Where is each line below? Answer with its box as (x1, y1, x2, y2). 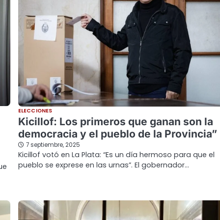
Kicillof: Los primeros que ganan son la (18, 115, 213, 128)
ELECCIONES (18, 107, 52, 114)
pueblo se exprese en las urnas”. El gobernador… (18, 160, 189, 170)
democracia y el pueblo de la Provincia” (18, 127, 217, 140)
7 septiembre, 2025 (26, 140, 80, 149)
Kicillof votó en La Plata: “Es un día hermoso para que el (18, 149, 215, 160)
